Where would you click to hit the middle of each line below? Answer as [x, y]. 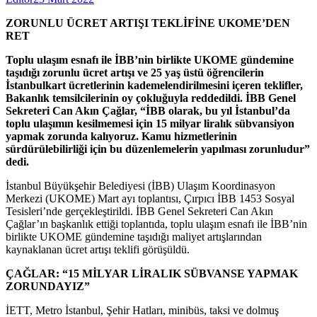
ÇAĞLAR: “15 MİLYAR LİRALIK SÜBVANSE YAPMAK [152, 273]
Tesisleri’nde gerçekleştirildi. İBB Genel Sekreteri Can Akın [139, 211]
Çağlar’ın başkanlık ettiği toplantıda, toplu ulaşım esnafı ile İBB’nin [156, 224]
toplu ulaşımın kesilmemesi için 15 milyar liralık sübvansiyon [150, 123]
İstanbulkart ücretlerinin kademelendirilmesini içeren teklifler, [154, 85]
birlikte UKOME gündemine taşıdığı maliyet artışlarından [134, 236]
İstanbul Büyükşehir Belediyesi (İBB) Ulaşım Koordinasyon [140, 185]
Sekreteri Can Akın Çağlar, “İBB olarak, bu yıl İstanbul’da [148, 110]
